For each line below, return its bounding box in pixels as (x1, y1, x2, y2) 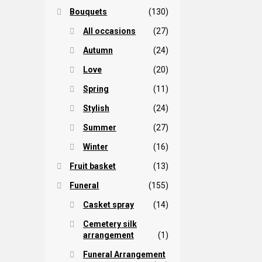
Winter (82, 142, 108, 151)
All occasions (82, 26, 136, 36)
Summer (82, 122, 116, 132)
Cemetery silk (82, 219, 137, 229)
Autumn (82, 45, 113, 55)
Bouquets (70, 6, 108, 16)
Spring (82, 84, 109, 94)
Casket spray (82, 199, 134, 209)
